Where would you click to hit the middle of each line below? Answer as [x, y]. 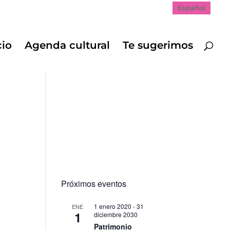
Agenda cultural [67, 45]
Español [191, 7]
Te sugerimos [158, 45]
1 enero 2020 [113, 206]
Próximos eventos [94, 184]
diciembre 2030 [116, 214]
